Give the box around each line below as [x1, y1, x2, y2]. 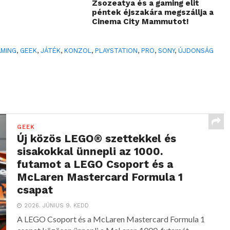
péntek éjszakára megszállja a [92, 8, 214, 17]
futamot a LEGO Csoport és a [17, 158, 174, 171]
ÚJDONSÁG [178, 47, 214, 55]
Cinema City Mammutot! [92, 17, 189, 27]
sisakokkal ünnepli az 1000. [17, 145, 164, 158]
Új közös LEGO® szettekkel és [17, 132, 177, 145]
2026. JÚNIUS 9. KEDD [24, 202, 89, 209]
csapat [17, 184, 53, 197]
